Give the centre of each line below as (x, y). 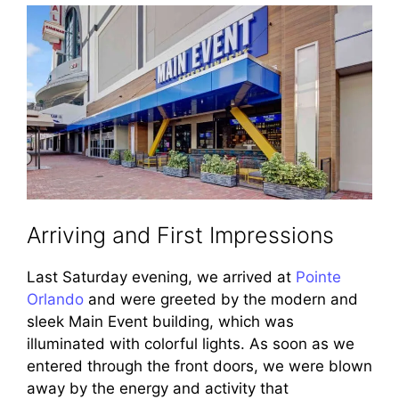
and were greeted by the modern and (221, 300)
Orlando (55, 300)
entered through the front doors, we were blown (199, 366)
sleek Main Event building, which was (160, 322)
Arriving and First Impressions (180, 236)
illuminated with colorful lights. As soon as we (191, 344)
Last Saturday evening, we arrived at (161, 277)
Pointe (318, 277)
